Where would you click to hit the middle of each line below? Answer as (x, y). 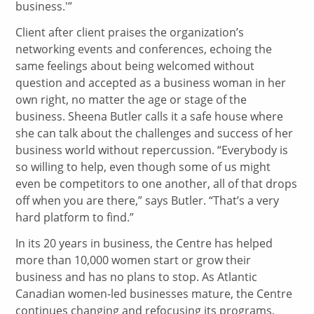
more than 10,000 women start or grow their (134, 260)
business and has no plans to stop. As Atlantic (137, 277)
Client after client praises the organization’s (130, 33)
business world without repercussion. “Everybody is (152, 150)
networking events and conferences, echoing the (144, 49)
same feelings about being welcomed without (135, 66)
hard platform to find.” (75, 218)
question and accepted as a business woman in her (151, 83)
